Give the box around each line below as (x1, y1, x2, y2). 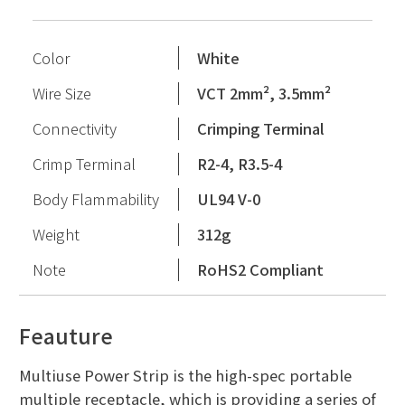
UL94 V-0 (197, 188, 261, 211)
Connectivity (32, 118, 117, 140)
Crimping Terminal (197, 118, 325, 140)
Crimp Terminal (32, 153, 136, 175)
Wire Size (32, 82, 91, 105)
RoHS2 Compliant (197, 259, 325, 281)
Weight (32, 223, 80, 246)
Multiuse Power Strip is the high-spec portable (18, 363, 352, 386)
